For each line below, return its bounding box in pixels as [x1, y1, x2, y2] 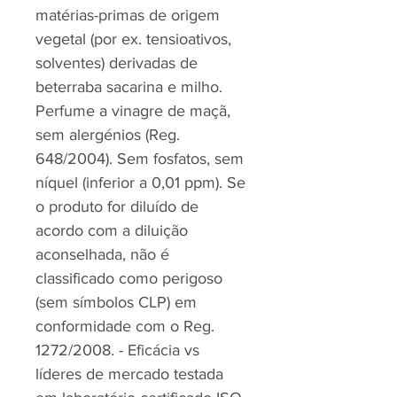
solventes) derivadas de [35, 54, 198, 72]
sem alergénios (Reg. [35, 126, 180, 144]
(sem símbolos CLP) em [35, 293, 197, 311]
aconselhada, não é [35, 245, 169, 263]
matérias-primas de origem [35, 6, 220, 24]
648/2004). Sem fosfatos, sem [35, 150, 244, 167]
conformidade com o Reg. [35, 317, 214, 335]
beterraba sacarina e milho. [35, 78, 222, 96]
